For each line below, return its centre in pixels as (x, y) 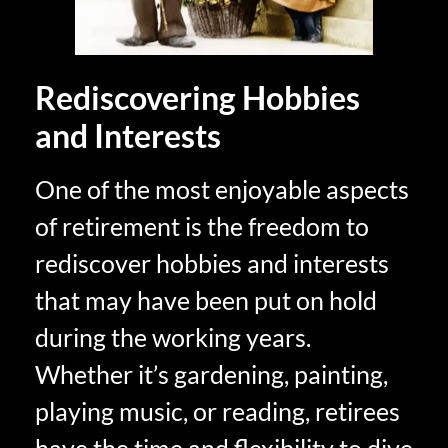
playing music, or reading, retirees (217, 411)
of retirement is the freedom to (202, 226)
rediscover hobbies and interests (212, 263)
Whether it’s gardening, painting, (211, 374)
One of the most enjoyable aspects (222, 189)
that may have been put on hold (206, 300)
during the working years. (173, 337)
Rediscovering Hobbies (197, 98)
